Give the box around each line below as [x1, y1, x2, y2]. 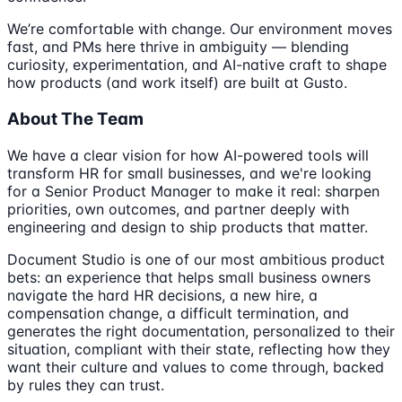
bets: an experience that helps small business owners [7, 267, 371, 286]
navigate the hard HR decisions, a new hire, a [7, 285, 318, 304]
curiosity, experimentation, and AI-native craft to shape [7, 56, 387, 74]
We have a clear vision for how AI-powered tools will [7, 145, 369, 164]
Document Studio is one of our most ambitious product [7, 249, 385, 268]
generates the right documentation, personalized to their [7, 321, 395, 340]
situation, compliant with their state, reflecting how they [7, 339, 390, 358]
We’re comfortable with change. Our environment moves [7, 20, 392, 39]
